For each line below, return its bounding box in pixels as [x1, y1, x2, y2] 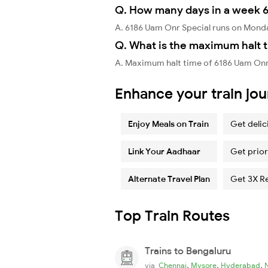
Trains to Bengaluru [145, 244, 231, 257]
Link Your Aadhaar [128, 145, 200, 157]
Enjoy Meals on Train [128, 118, 209, 129]
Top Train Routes [115, 206, 230, 224]
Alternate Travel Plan [128, 173, 210, 184]
